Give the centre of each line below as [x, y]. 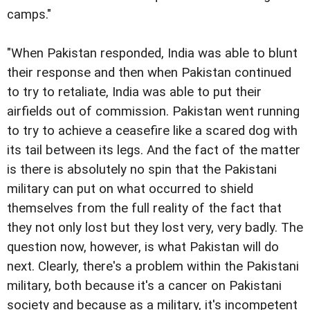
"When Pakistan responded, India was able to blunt [152, 53]
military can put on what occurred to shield [130, 189]
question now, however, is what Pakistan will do [143, 247]
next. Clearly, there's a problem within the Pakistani [153, 266]
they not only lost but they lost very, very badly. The [155, 227]
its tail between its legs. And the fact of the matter [154, 150]
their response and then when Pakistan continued [149, 72]
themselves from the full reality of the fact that [144, 208]
